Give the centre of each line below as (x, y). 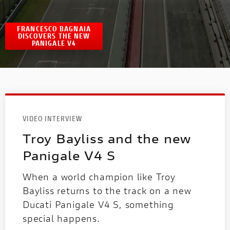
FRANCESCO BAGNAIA (54, 29)
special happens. (61, 218)
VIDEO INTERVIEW (52, 118)
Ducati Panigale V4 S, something (98, 204)
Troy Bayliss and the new (107, 138)
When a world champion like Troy (99, 176)
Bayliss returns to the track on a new (107, 190)
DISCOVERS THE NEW (54, 36)
